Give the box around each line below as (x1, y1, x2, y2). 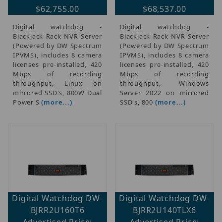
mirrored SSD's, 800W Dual (13, 88, 102, 97)
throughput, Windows (120, 78, 209, 88)
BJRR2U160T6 (30, 204, 85, 216)
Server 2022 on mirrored (120, 88, 209, 97)
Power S (13, 97, 42, 107)
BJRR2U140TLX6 (133, 204, 196, 216)
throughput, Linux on (13, 78, 102, 88)
